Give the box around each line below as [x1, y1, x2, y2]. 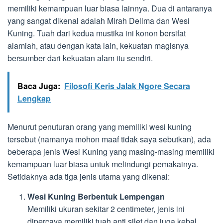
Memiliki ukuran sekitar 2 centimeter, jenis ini [27, 203, 185, 215]
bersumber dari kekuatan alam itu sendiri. [7, 52, 153, 64]
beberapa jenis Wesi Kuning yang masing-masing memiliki [7, 145, 215, 157]
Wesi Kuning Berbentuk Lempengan [27, 190, 165, 202]
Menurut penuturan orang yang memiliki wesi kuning [7, 120, 192, 132]
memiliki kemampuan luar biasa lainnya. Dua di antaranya [7, 2, 212, 14]
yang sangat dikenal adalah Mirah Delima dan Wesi [7, 14, 190, 26]
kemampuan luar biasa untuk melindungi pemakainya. [7, 158, 198, 170]
